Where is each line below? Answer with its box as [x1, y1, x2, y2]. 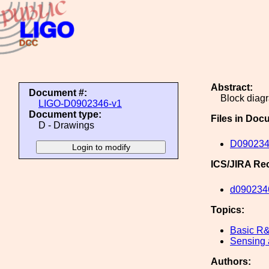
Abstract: [211, 82, 253, 92]
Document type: [29, 109, 101, 119]
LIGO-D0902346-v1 [38, 98, 122, 109]
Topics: [211, 205, 244, 215]
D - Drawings [38, 120, 94, 130]
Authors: [211, 256, 251, 267]
